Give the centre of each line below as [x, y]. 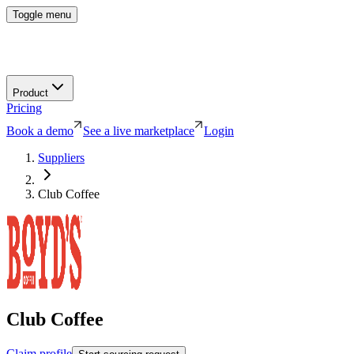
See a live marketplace [139, 130]
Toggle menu [42, 15]
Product [30, 92]
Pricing [24, 107]
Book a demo [40, 130]
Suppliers [61, 157]
